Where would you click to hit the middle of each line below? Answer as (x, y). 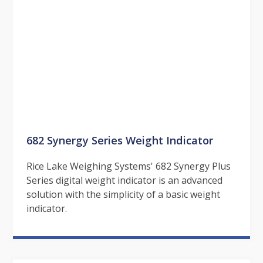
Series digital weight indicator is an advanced (124, 181)
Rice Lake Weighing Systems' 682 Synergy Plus (128, 166)
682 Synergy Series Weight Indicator (119, 140)
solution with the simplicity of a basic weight (123, 195)
